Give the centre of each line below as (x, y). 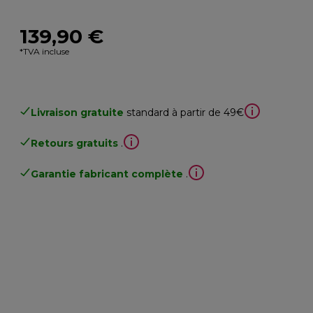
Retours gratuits (75, 143)
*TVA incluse (45, 51)
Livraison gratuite (78, 112)
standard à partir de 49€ (185, 112)
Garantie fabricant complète (107, 174)
